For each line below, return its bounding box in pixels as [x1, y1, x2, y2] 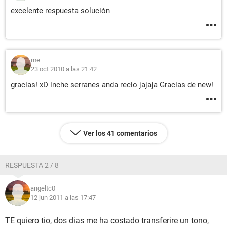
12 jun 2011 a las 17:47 [30, 194, 96, 201]
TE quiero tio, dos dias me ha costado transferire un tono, [5, 216, 209, 225]
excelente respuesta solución [11, 6, 110, 15]
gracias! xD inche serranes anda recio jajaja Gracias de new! [11, 80, 213, 89]
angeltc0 [30, 184, 55, 192]
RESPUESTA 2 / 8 [5, 161, 59, 169]
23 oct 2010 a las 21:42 [31, 65, 97, 73]
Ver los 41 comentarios [83, 129, 157, 137]
